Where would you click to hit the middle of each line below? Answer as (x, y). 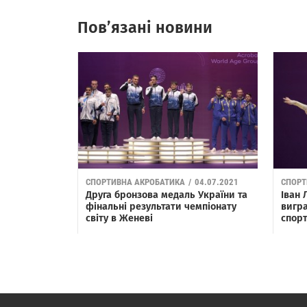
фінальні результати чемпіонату (161, 206)
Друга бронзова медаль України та (166, 195)
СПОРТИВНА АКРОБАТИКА (135, 182)
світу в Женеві (119, 218)
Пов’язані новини (145, 28)
